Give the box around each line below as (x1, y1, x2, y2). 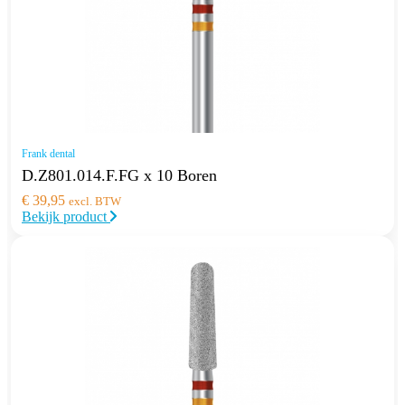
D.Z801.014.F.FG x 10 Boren (22, 165, 217, 184)
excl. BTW (69, 193, 121, 208)
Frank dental (22, 146, 75, 160)
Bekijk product (22, 208, 110, 224)
